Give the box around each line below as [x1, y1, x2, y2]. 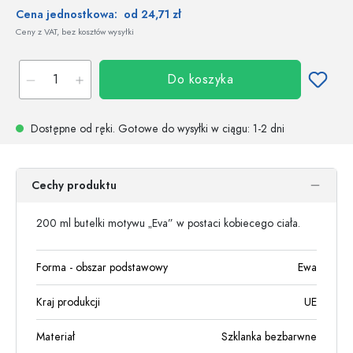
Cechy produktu [32, 178, 117, 193]
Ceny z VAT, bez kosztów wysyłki [16, 26, 134, 38]
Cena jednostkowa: [16, 7, 124, 22]
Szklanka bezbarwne [221, 329, 317, 344]
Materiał [36, 329, 75, 344]
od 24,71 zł [124, 7, 181, 22]
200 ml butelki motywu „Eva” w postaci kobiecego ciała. [36, 216, 300, 231]
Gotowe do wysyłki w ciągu [118, 121, 247, 136]
